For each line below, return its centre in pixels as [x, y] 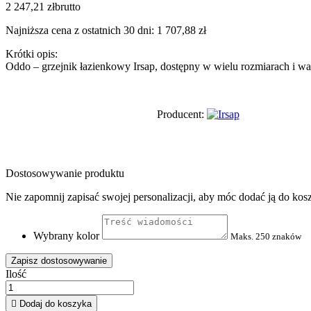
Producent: [180, 114]
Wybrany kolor [66, 235]
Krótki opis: [32, 53]
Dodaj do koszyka [56, 303]
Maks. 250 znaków [266, 236]
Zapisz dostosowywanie [59, 260]
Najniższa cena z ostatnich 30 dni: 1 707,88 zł [106, 30]
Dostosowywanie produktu [65, 173]
